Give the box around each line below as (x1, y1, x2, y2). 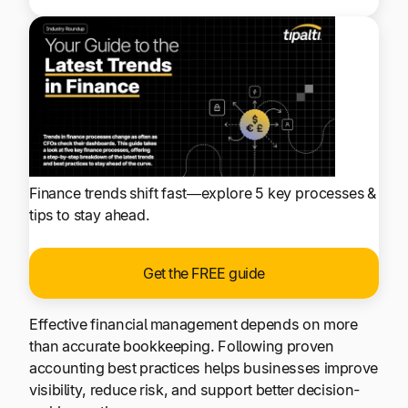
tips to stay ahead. (29, 205, 150, 224)
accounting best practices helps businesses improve (29, 358, 379, 377)
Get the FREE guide (143, 263, 265, 282)
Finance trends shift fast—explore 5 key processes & (29, 183, 377, 202)
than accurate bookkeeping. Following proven (29, 336, 334, 355)
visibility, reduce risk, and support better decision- (29, 380, 360, 399)
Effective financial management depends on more (29, 314, 358, 333)
